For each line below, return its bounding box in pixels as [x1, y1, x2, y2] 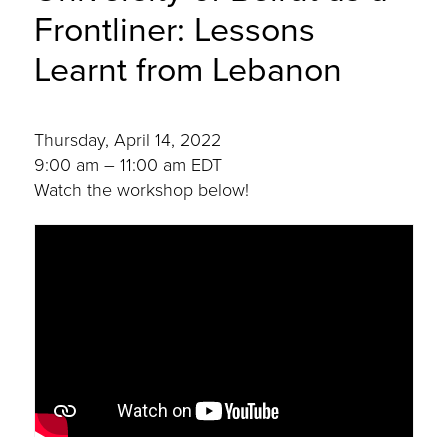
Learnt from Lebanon [34, 44, 343, 95]
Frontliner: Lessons [34, 4, 316, 55]
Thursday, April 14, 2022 [34, 127, 222, 153]
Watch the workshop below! [34, 177, 250, 203]
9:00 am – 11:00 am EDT [34, 152, 223, 178]
